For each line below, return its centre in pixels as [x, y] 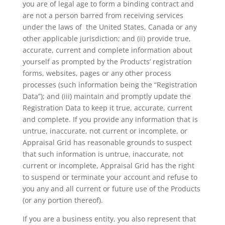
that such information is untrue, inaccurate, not [103, 154]
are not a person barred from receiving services [103, 15]
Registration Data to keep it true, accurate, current [107, 108]
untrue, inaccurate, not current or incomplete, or [105, 131]
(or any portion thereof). [65, 200]
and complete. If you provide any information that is [110, 119]
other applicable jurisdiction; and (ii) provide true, [106, 38]
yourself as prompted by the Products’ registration [107, 62]
